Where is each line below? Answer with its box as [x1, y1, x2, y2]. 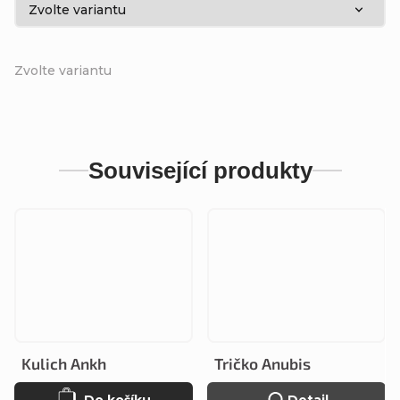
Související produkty [87, 156, 312, 184]
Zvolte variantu [14, 62, 112, 79]
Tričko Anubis [214, 354, 311, 373]
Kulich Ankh [21, 354, 106, 373]
